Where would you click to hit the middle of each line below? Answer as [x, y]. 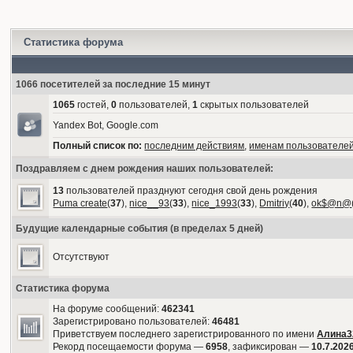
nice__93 [150, 203]
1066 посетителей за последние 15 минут [113, 84]
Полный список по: [98, 146]
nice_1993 [215, 203]
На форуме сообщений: [108, 309]
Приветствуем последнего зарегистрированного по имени [185, 334]
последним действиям [195, 146]
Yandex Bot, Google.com [106, 125]
